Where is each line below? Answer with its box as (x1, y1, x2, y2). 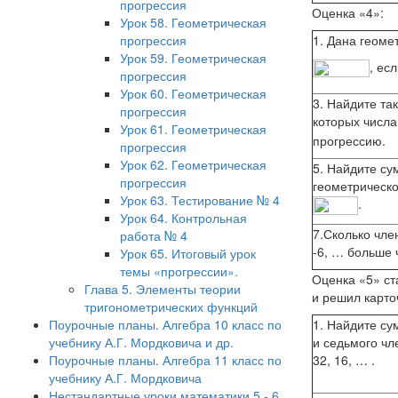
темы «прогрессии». (120, 262, 238, 280)
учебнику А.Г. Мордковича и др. (49, 333, 234, 351)
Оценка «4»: (312, 4, 384, 21)
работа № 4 (120, 227, 187, 244)
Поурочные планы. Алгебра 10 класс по (49, 315, 282, 333)
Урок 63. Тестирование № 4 (120, 191, 280, 209)
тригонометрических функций (84, 298, 258, 315)
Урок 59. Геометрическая (120, 49, 267, 67)
